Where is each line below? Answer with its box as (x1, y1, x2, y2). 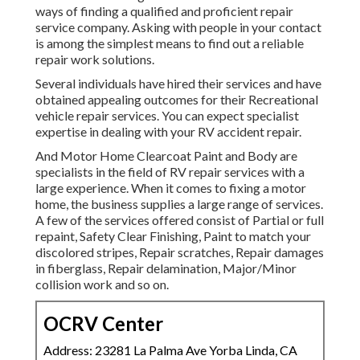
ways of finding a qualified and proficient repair (35, 3, 293, 19)
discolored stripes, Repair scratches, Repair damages (35, 244, 324, 260)
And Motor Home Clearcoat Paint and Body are (35, 148, 297, 164)
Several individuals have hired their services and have (35, 76, 321, 92)
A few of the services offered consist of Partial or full (35, 212, 324, 228)
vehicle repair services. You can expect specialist (35, 108, 299, 124)
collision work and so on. (35, 276, 169, 292)
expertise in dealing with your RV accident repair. (35, 124, 301, 140)
